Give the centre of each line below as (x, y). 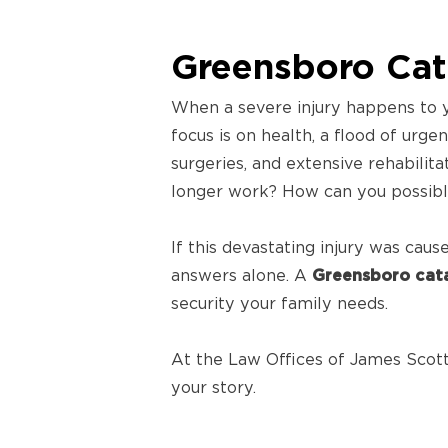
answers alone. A (241, 276)
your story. (213, 388)
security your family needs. (279, 304)
